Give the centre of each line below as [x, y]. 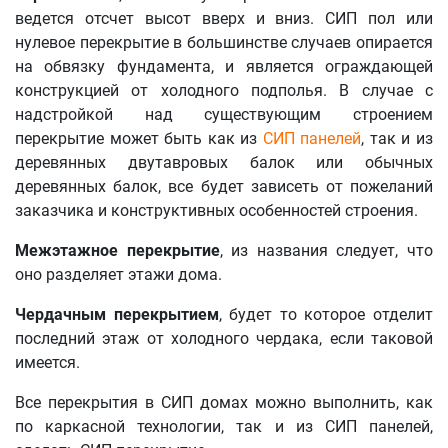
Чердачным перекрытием [117, 314]
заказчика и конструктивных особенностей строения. [216, 210]
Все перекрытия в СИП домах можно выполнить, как [224, 402]
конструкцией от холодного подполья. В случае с [224, 90]
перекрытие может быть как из [139, 138]
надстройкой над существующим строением [224, 114]
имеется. [47, 362]
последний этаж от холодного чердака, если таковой [224, 338]
